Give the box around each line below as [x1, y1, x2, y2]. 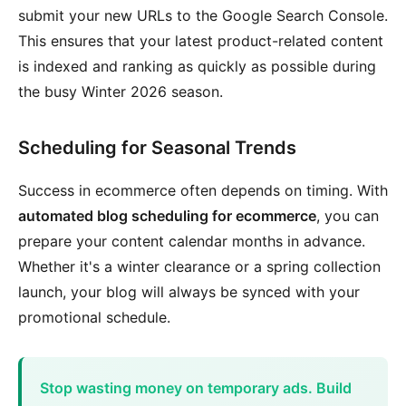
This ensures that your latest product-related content [18, 32, 383, 50]
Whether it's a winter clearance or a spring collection [18, 257, 381, 275]
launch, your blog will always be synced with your [18, 283, 360, 301]
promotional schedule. [18, 308, 170, 326]
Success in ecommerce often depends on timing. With [18, 181, 388, 199]
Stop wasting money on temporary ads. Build [40, 379, 352, 397]
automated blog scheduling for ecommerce [18, 207, 316, 225]
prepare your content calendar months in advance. [18, 232, 365, 250]
